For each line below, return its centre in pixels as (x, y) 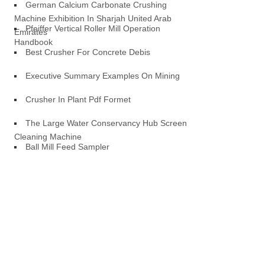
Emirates (31, 32)
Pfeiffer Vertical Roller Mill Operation (93, 28)
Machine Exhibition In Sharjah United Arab (93, 18)
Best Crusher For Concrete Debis (88, 52)
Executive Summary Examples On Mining (103, 76)
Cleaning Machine (48, 137)
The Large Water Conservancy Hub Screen (106, 123)
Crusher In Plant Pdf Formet (78, 99)
